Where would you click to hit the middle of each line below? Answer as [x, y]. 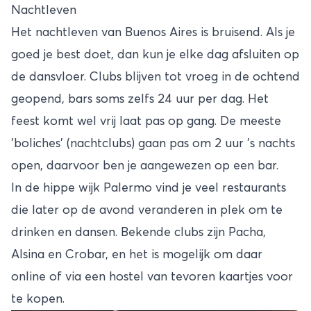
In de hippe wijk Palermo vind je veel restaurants [149, 188]
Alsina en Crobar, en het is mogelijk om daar [137, 255]
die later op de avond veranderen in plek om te [147, 211]
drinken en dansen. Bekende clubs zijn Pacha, [138, 233]
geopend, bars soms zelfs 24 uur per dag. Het [140, 100]
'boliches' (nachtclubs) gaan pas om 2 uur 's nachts [153, 144]
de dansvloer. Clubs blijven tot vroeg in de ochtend [155, 77]
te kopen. [38, 300]
